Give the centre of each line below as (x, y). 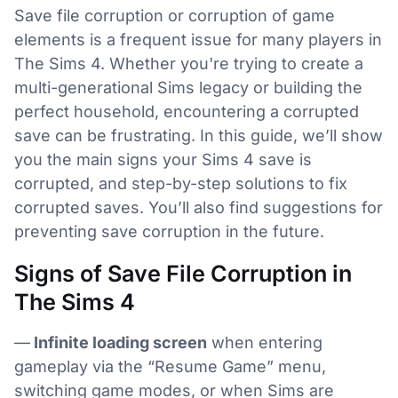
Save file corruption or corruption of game (175, 16)
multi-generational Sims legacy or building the (188, 88)
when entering (265, 342)
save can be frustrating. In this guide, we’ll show (199, 135)
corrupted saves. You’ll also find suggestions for (199, 207)
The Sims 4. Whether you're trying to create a (189, 64)
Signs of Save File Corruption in (183, 274)
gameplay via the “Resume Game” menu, (170, 366)
